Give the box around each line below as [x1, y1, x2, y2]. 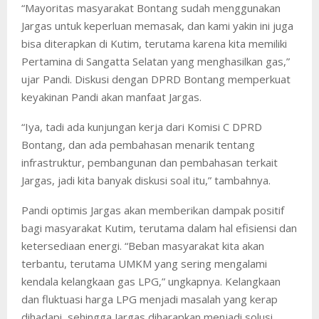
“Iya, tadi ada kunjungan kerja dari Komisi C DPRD [21, 119, 262, 134]
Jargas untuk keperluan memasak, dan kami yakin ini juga [21, 18, 293, 33]
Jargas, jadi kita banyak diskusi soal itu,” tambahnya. [21, 172, 271, 187]
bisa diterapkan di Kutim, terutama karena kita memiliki [21, 36, 287, 51]
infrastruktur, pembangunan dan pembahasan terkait [21, 155, 278, 169]
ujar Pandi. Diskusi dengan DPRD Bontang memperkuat [21, 71, 291, 86]
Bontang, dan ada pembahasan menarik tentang [21, 137, 255, 152]
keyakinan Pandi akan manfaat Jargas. [21, 89, 202, 104]
